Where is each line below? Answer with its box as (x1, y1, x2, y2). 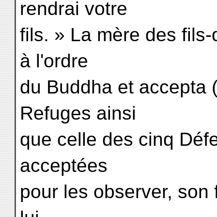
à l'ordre (20, 50, 88, 71)
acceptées (20, 155, 108, 176)
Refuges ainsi (20, 103, 136, 124)
